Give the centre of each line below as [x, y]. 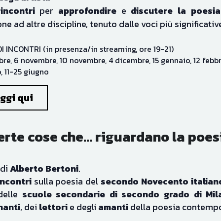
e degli [83, 187]
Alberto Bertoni [44, 148]
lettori [53, 187]
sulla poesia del [67, 161]
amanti [113, 187]
